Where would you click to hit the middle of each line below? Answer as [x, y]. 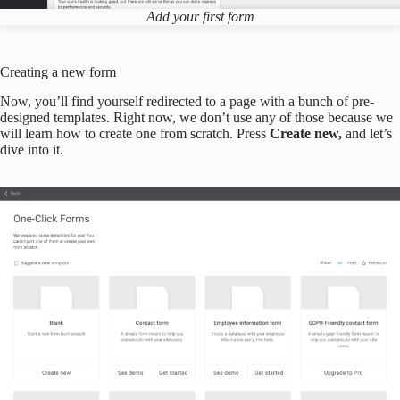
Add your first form [200, 16]
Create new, [308, 133]
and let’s [369, 133]
